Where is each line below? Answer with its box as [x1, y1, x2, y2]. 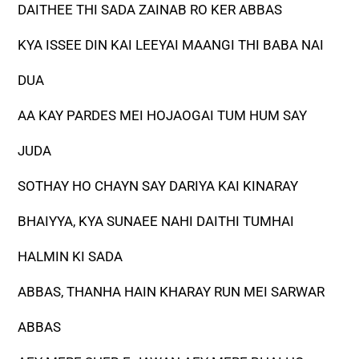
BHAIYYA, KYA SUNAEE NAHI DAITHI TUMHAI [18, 213, 295, 230]
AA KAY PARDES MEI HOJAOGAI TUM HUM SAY [18, 107, 308, 124]
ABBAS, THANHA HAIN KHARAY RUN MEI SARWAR [18, 284, 325, 301]
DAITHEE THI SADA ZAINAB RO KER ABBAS [18, 2, 283, 18]
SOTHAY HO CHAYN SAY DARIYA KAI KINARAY [18, 178, 299, 195]
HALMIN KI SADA [18, 248, 123, 265]
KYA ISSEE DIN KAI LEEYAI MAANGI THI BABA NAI [18, 37, 325, 54]
